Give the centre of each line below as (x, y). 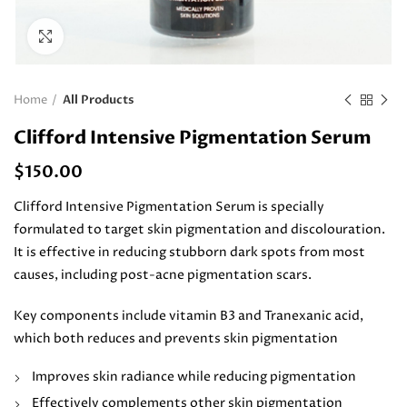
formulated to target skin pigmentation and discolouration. (199, 229)
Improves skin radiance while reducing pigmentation (194, 377)
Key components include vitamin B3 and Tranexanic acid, (189, 316)
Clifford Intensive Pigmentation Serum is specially (169, 207)
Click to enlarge (110, 36)
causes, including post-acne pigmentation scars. (163, 275)
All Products (98, 100)
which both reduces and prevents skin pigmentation (176, 338)
